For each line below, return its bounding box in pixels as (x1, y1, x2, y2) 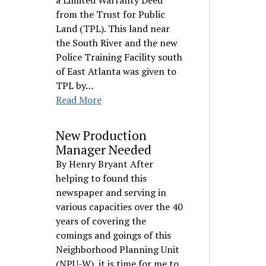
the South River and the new (56, 36, 178, 49)
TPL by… (56, 79, 94, 92)
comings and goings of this (56, 229, 172, 242)
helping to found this (56, 172, 147, 185)
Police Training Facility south (56, 50, 183, 64)
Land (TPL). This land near (56, 22, 170, 35)
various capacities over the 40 (56, 200, 183, 213)
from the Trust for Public (56, 8, 166, 21)
